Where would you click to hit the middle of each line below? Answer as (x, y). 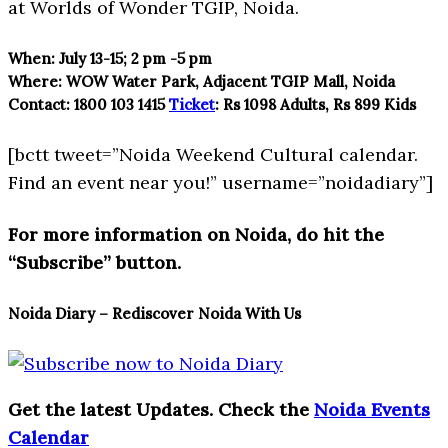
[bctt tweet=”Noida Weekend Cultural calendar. (213, 154)
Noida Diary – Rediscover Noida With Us (154, 313)
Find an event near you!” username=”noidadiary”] (220, 182)
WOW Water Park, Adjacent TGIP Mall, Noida (228, 81)
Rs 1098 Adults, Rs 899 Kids (319, 104)
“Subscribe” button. (94, 262)
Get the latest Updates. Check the (161, 409)
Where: (35, 81)
